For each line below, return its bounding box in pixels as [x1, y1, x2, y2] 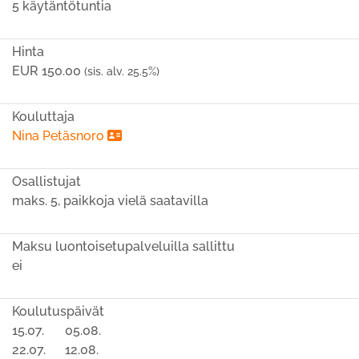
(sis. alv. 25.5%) [84, 65, 159, 78]
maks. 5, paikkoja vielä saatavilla [12, 193, 208, 208]
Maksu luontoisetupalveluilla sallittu [12, 239, 235, 254]
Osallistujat [12, 174, 81, 189]
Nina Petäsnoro [12, 128, 107, 143]
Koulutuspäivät [12, 304, 104, 319]
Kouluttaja [12, 109, 75, 124]
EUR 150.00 [12, 63, 81, 79]
